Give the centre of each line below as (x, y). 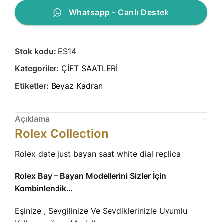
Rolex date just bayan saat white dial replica (98, 154)
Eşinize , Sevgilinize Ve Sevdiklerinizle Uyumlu (101, 211)
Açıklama (32, 119)
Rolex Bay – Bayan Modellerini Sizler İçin (90, 176)
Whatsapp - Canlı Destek (119, 13)
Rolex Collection (62, 134)
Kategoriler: (37, 69)
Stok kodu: (36, 51)
